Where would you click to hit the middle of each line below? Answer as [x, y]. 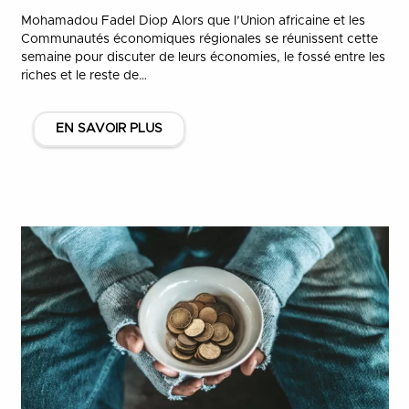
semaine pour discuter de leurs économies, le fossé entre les [203, 57]
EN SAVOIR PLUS [109, 129]
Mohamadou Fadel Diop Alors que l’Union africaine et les [193, 21]
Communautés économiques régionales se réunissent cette [199, 39]
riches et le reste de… [84, 75]
